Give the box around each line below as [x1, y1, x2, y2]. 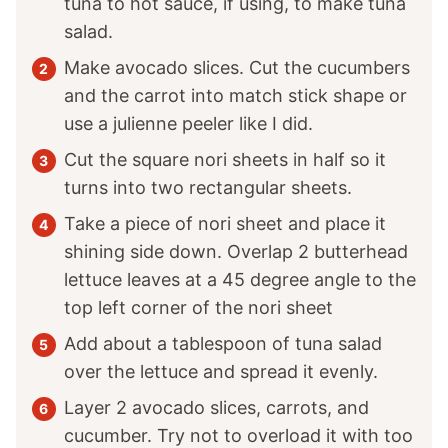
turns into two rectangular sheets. [64, 177, 352, 199]
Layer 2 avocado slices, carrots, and [64, 397, 369, 419]
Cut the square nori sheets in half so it [64, 149, 386, 171]
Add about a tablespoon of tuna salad [64, 333, 382, 355]
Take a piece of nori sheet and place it [64, 213, 386, 235]
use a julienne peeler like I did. [64, 113, 313, 135]
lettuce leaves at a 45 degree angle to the [64, 269, 416, 291]
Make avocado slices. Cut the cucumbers [64, 57, 410, 79]
